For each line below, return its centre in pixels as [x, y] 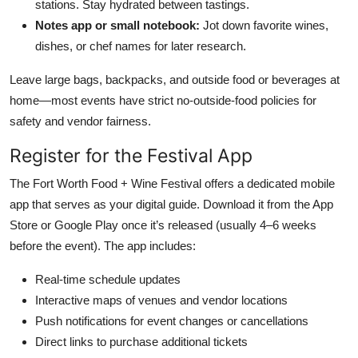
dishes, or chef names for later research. [141, 46]
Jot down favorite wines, [264, 25]
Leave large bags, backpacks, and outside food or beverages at [175, 79]
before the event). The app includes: [103, 245]
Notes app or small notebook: [117, 25]
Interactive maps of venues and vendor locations [161, 300]
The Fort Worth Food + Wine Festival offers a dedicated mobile [172, 183]
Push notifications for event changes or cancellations [172, 320]
